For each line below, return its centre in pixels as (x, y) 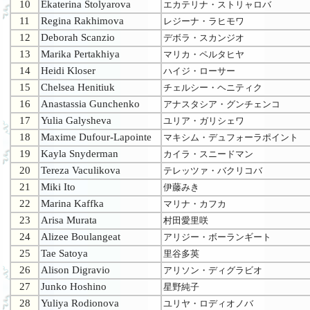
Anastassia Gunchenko (90, 104)
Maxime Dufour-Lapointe (96, 137)
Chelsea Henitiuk (78, 88)
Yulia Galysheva (76, 121)
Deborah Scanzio (78, 38)
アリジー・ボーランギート (217, 237)
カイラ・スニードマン (208, 154)
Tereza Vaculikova (81, 171)
